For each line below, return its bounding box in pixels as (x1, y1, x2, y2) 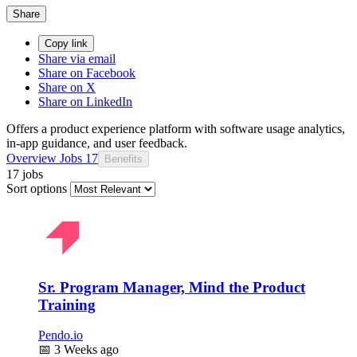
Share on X (38, 80, 96, 94)
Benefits (104, 152, 143, 165)
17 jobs (6, 167, 43, 181)
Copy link (45, 37, 88, 49)
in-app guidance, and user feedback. (6, 135, 187, 150)
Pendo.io (38, 328, 83, 343)
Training (38, 296, 96, 313)
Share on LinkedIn (38, 94, 132, 108)
